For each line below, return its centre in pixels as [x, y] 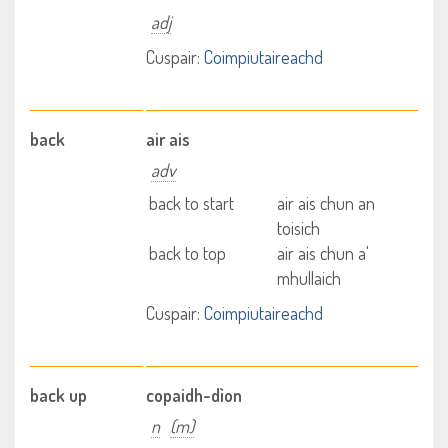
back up [58, 395]
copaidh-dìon [194, 395]
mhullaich [308, 278]
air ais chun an [325, 203]
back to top [188, 253]
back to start [192, 203]
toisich [298, 228]
